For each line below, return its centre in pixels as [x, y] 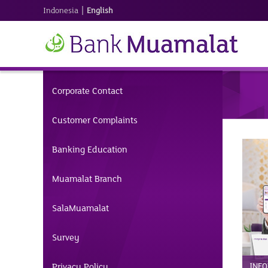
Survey [66, 237]
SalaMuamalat [80, 208]
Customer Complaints [95, 120]
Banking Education [90, 150]
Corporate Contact [87, 91]
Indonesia [61, 11]
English [100, 11]
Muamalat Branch [87, 179]
